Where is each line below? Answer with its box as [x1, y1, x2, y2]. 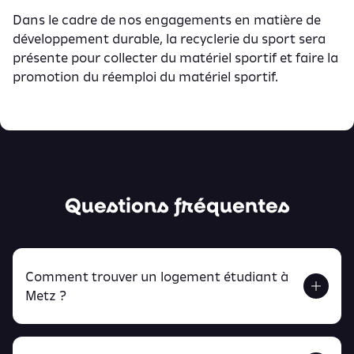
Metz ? [25, 287, 66, 303]
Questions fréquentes [64, 190, 290, 219]
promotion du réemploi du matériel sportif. [13, 68, 278, 85]
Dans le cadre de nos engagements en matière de [13, 11, 321, 28]
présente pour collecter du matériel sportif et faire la [13, 49, 338, 66]
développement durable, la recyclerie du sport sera [13, 30, 326, 47]
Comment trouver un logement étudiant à [25, 268, 288, 284]
